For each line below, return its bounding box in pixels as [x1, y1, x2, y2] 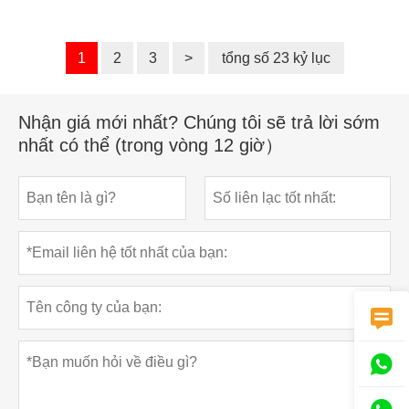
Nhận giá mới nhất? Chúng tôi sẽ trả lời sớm [18, 111, 380, 132]
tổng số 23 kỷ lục [221, 49, 330, 66]
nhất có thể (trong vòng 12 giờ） [18, 134, 283, 155]
